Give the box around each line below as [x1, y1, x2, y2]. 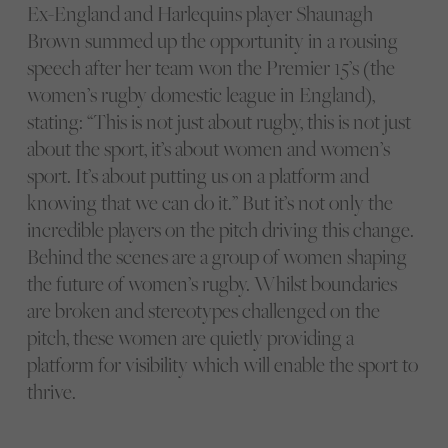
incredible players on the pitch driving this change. [26, 215, 414, 243]
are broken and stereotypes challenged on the [26, 296, 380, 324]
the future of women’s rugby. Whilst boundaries [26, 269, 397, 297]
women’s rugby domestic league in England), [26, 80, 375, 108]
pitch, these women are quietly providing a [26, 323, 354, 351]
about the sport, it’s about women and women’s [26, 134, 390, 162]
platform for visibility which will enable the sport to [26, 350, 418, 378]
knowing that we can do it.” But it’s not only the [26, 188, 393, 216]
